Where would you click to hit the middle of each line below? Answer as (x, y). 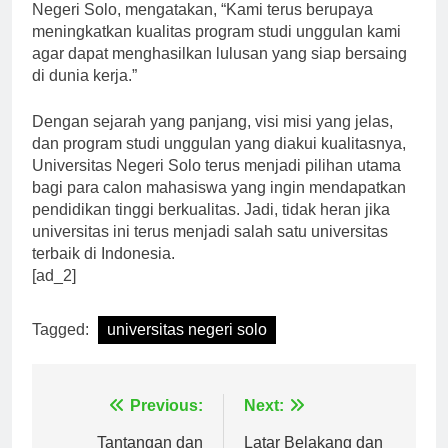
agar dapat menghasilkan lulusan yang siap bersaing (219, 71)
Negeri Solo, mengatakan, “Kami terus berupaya (202, 27)
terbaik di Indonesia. (103, 271)
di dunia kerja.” (84, 93)
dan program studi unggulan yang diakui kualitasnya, (219, 161)
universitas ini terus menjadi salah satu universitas (210, 249)
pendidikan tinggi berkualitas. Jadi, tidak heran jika (211, 227)
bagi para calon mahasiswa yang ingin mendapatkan (219, 205)
